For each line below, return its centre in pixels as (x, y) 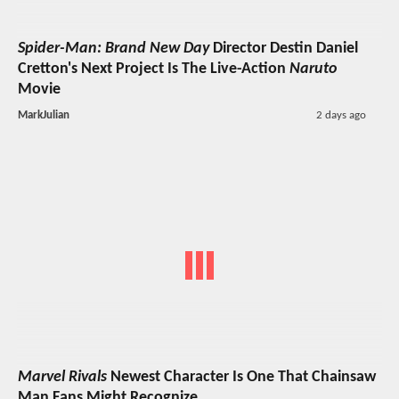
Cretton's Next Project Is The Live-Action (154, 69)
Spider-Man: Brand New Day (114, 49)
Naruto (313, 69)
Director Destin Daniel (284, 49)
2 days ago (341, 116)
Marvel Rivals (62, 377)
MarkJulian (44, 116)
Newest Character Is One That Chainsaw (241, 377)
